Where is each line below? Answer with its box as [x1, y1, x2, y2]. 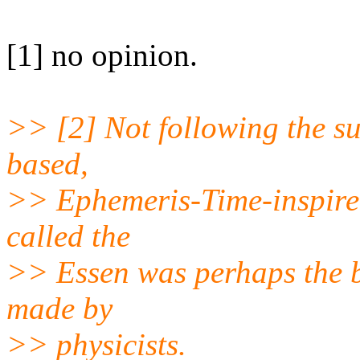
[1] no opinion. [6, 37, 198, 72]
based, [6, 145, 88, 181]
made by [6, 290, 112, 325]
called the [6, 218, 130, 253]
